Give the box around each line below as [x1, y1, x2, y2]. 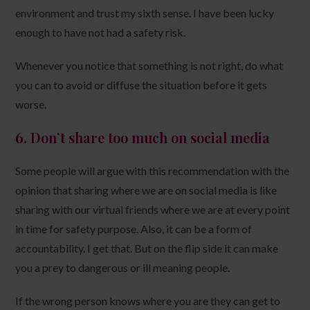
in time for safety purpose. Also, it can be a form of [15, 221, 253, 235]
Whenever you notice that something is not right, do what [15, 58, 284, 72]
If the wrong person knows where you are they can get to [15, 293, 281, 307]
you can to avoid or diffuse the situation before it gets [15, 77, 268, 91]
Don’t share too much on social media [30, 127, 271, 147]
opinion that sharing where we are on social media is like [15, 183, 277, 197]
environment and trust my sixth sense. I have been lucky [15, 6, 275, 19]
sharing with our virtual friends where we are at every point [15, 202, 291, 216]
